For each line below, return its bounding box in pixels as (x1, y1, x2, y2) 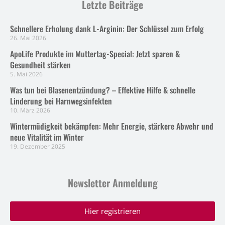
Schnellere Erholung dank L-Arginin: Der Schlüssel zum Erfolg (10, 22, 204, 35)
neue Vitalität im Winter (10, 131, 84, 143)
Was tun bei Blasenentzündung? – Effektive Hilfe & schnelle (10, 83, 195, 96)
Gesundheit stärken (10, 58, 71, 71)
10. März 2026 (10, 105, 50, 115)
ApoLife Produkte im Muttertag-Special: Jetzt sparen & (10, 47, 180, 60)
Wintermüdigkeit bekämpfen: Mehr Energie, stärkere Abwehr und (10, 120, 213, 132)
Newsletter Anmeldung (67, 175, 158, 190)
